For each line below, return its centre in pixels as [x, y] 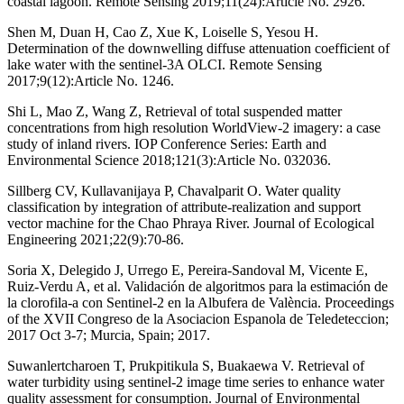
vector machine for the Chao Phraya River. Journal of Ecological [191, 223]
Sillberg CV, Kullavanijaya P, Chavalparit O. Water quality [174, 190]
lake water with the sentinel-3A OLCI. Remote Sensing [165, 64]
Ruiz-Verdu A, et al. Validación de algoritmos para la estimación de [197, 286]
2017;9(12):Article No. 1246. [91, 80]
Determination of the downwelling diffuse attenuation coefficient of [198, 48]
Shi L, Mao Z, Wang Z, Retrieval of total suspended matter [174, 111]
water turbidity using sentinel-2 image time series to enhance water [196, 381]
